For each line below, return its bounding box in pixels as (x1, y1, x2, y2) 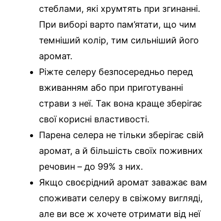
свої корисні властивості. (39, 114, 149, 125)
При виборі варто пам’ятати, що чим (39, 19, 196, 30)
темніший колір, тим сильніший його (39, 35, 199, 46)
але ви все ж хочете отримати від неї (39, 209, 200, 220)
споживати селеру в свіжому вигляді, (39, 193, 203, 204)
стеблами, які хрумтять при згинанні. (39, 3, 200, 14)
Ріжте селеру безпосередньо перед (39, 67, 193, 77)
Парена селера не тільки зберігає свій (39, 130, 204, 141)
